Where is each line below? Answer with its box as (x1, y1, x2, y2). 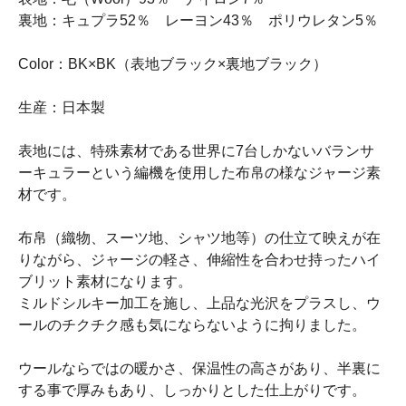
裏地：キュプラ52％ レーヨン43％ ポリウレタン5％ (18, 12, 378, 28)
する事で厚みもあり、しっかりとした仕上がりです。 (18, 382, 366, 398)
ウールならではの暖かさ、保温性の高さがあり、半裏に (18, 360, 381, 376)
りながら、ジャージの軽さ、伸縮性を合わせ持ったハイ (18, 251, 381, 267)
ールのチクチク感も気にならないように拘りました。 (18, 316, 366, 333)
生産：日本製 (18, 99, 105, 115)
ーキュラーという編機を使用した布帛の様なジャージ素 (18, 164, 381, 180)
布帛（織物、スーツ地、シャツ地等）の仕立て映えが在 (18, 229, 381, 246)
